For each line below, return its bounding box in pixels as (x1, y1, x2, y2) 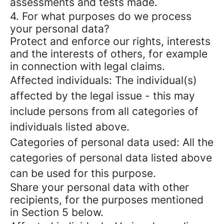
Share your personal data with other (10, 181, 189, 193)
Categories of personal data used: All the (10, 136, 213, 148)
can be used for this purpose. (10, 167, 156, 179)
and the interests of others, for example (10, 47, 207, 60)
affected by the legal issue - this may (10, 89, 195, 102)
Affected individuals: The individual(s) (10, 74, 197, 86)
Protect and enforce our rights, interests (10, 35, 210, 47)
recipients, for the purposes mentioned (10, 193, 203, 206)
